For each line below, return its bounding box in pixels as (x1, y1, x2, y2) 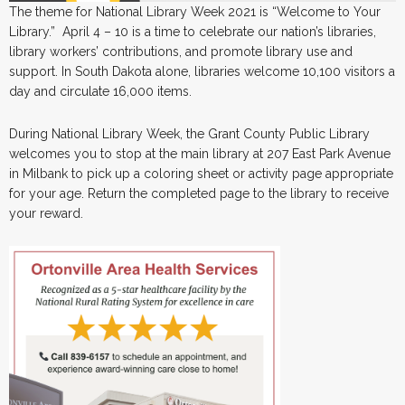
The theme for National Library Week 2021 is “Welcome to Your (9, 4, 381, 19)
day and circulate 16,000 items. (9, 83, 195, 99)
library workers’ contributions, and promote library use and (9, 43, 353, 59)
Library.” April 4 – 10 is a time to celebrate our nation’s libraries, (9, 24, 376, 39)
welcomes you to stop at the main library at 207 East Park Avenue (9, 146, 391, 161)
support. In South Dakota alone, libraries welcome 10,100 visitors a (9, 63, 395, 79)
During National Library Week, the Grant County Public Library (9, 126, 370, 141)
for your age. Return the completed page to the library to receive (9, 185, 389, 201)
